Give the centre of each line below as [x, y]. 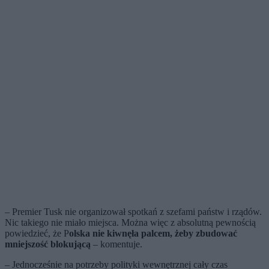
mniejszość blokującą [48, 244]
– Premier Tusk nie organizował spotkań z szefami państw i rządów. [133, 212]
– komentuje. [116, 244]
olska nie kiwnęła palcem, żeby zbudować [153, 234]
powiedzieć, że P [37, 234]
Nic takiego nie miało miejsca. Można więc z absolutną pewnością [130, 223]
